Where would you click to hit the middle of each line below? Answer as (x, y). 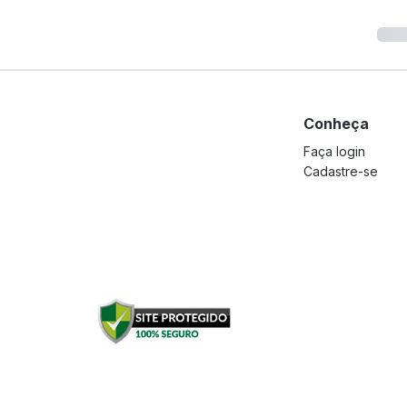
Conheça (336, 124)
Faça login (334, 151)
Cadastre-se (341, 171)
